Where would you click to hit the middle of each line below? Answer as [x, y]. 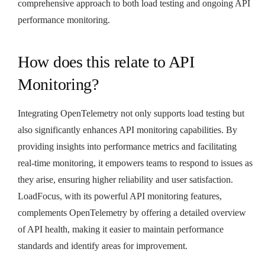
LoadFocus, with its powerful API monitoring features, [120, 196]
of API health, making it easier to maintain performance [121, 229]
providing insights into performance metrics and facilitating [127, 146]
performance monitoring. [64, 20]
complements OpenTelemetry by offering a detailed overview [132, 212]
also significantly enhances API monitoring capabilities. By [127, 130]
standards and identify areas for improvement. [103, 245]
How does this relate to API [106, 62]
